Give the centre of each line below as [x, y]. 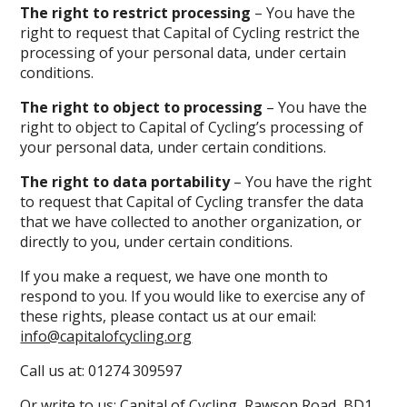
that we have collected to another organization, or [191, 222]
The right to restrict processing [136, 13]
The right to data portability [125, 182]
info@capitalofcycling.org [106, 336]
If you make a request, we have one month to [174, 276]
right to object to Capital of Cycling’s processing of [192, 127]
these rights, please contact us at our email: [169, 316]
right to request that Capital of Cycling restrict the [190, 33]
